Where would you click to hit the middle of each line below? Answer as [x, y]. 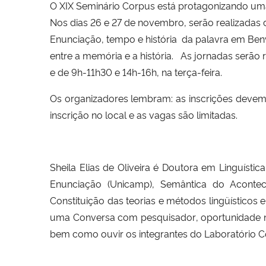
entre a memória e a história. [115, 55]
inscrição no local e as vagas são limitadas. [144, 114]
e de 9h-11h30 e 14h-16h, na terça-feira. [136, 72]
